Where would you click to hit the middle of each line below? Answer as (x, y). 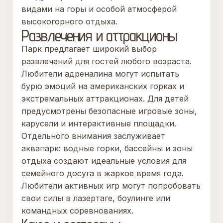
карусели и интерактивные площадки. (99, 123)
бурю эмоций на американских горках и (103, 86)
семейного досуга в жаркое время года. (103, 173)
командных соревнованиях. (77, 211)
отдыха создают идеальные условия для (104, 161)
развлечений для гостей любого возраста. (107, 61)
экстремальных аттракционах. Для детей (105, 99)
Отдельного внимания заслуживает (93, 136)
